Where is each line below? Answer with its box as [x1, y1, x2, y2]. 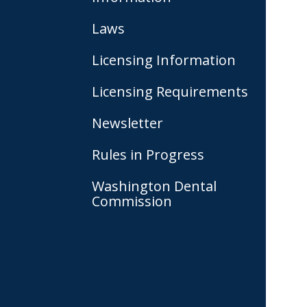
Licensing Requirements [92, 82, 248, 101]
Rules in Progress [92, 145, 204, 164]
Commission [92, 192, 172, 210]
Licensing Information [92, 51, 236, 69]
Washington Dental [92, 177, 217, 195]
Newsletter [92, 114, 163, 132]
